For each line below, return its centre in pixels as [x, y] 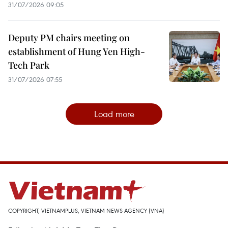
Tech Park [29, 65]
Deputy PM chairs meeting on [69, 37]
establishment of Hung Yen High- [77, 51]
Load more [114, 113]
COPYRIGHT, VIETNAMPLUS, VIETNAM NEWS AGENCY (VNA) [86, 210]
